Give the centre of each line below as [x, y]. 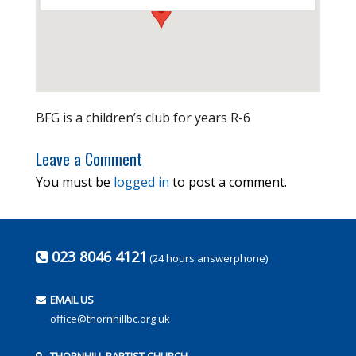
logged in [141, 182]
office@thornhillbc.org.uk [108, 319]
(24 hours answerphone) [207, 258]
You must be [74, 182]
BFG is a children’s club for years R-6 [143, 118]
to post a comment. [228, 182]
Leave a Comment [89, 159]
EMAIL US [70, 300]
